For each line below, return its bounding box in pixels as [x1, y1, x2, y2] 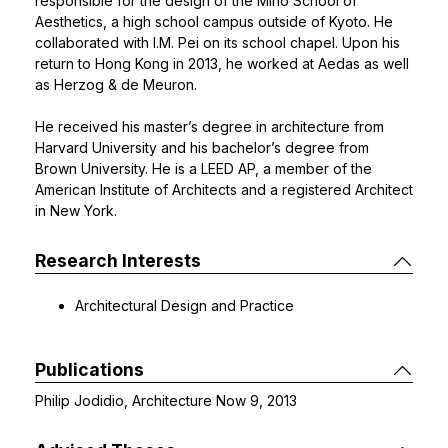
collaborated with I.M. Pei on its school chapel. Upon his [35, 34, 400, 51]
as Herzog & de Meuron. [35, 76, 197, 93]
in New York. [35, 202, 117, 219]
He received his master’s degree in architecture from [35, 118, 384, 135]
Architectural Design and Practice [75, 297, 294, 314]
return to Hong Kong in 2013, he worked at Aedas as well [35, 55, 409, 72]
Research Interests [35, 250, 201, 271]
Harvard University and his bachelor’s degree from [35, 139, 369, 156]
